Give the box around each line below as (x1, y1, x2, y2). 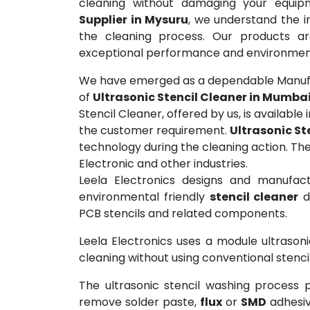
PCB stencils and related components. (79, 206, 287, 221)
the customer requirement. (79, 122, 230, 138)
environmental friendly (79, 189, 210, 205)
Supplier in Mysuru (79, 12, 189, 28)
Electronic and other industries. (79, 156, 248, 172)
